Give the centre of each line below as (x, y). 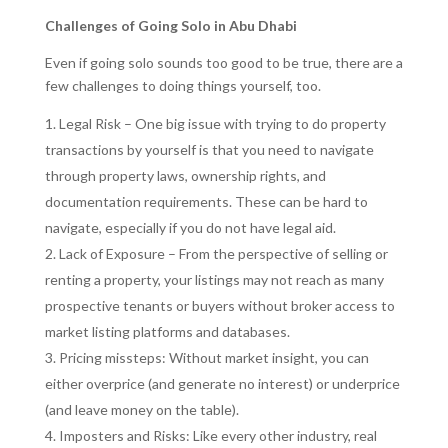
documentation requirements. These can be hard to (206, 201)
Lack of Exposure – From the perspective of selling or (223, 253)
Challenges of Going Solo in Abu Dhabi (170, 25)
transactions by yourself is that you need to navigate (209, 149)
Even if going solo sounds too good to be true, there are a (223, 62)
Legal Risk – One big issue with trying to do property (222, 123)
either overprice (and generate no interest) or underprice (222, 383)
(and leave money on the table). (143, 409)
